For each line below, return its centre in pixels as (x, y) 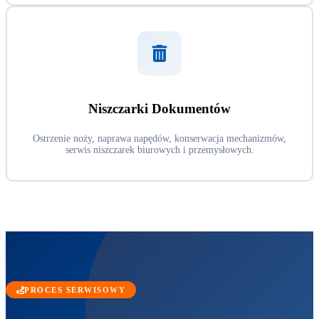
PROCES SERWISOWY (75, 290)
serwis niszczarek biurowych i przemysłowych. (159, 150)
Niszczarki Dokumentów (159, 109)
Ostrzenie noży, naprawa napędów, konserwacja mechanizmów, (159, 139)
